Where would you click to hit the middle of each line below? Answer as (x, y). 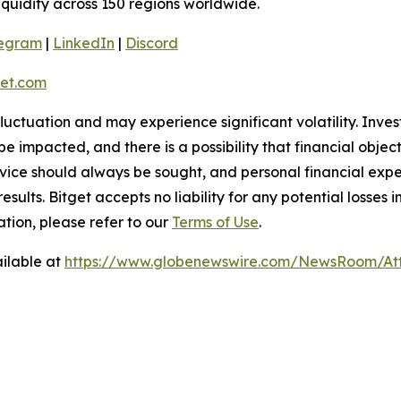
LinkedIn (84, 43)
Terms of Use (215, 222)
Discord (152, 43)
